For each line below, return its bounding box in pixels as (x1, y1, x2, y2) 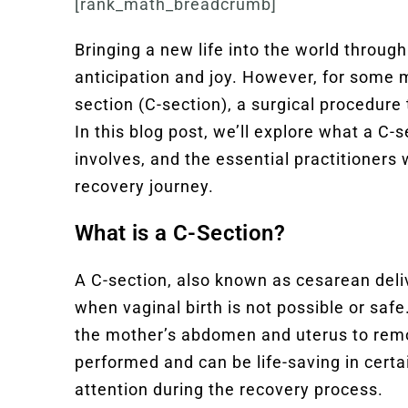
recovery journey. (75, 176, 214, 196)
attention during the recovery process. (75, 379, 383, 399)
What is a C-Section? (75, 219, 285, 246)
